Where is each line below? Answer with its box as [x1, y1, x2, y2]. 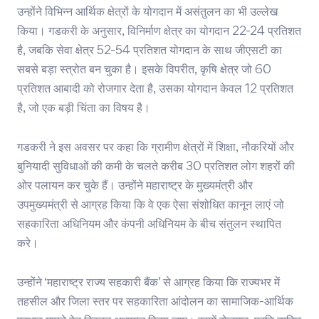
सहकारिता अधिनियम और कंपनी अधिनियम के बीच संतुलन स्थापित [17, 219, 281, 231]
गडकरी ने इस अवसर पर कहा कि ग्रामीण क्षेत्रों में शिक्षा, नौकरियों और [17, 142, 294, 155]
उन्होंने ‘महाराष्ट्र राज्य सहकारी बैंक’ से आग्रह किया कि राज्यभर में [17, 278, 280, 290]
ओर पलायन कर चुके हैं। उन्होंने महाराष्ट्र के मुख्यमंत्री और [17, 181, 253, 193]
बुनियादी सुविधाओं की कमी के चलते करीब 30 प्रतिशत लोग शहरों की [17, 162, 295, 174]
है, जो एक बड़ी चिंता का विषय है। [17, 103, 150, 115]
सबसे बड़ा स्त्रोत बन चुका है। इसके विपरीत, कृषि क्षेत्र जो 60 [17, 65, 271, 77]
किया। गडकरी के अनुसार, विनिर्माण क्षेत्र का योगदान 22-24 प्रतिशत [17, 26, 301, 38]
